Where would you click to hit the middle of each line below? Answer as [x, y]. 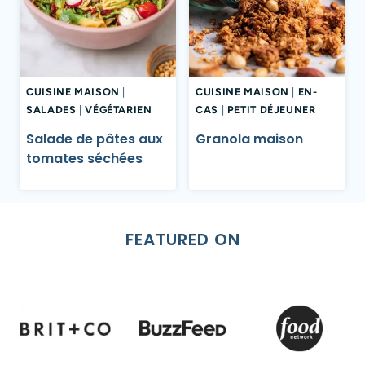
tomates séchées [84, 158]
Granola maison [249, 139]
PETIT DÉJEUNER [271, 110]
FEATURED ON [182, 240]
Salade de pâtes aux [95, 139]
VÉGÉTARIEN [119, 110]
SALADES [51, 110]
